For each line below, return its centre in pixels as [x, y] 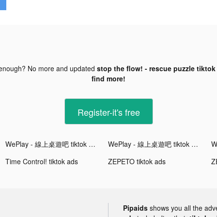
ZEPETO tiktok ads [137, 161]
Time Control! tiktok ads [42, 161]
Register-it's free [108, 112]
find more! [108, 78]
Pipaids [135, 208]
